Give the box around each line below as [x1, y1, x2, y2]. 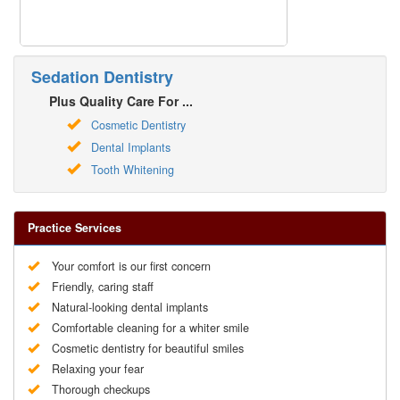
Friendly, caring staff [52, 279, 154, 296]
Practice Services [28, 220, 121, 237]
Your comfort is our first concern [52, 258, 211, 275]
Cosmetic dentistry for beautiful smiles [52, 340, 244, 357]
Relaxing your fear [52, 361, 144, 378]
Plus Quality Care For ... [49, 92, 193, 111]
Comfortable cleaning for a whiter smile [52, 320, 249, 337]
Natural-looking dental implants [52, 299, 208, 316]
